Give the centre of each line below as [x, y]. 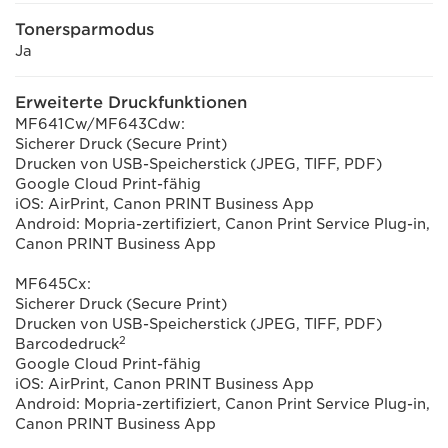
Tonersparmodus [84, 29]
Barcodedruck [67, 344]
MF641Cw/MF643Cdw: [100, 124]
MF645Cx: [53, 284]
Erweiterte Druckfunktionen [131, 102]
